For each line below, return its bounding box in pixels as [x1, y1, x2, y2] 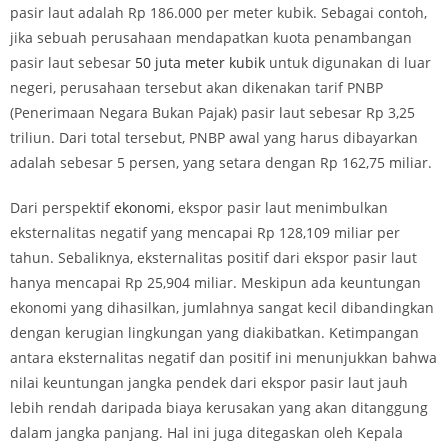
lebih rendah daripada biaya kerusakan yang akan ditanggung [10, 398, 428, 417]
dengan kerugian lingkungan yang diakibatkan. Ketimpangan [10, 323, 419, 342]
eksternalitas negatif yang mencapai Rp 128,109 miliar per [10, 223, 400, 242]
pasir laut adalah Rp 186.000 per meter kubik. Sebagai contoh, [10, 3, 427, 22]
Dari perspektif [10, 198, 114, 217]
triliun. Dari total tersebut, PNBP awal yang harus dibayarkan [10, 128, 418, 147]
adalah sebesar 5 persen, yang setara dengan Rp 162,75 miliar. [10, 153, 432, 172]
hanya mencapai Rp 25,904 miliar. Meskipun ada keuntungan [10, 273, 421, 292]
